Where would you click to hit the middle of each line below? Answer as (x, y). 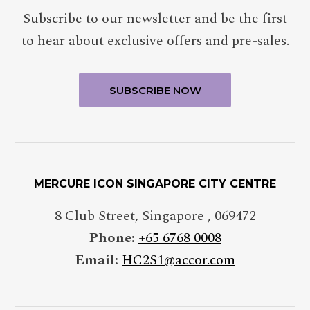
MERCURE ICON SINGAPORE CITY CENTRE (155, 184)
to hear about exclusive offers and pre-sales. (155, 41)
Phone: (112, 238)
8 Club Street (94, 216)
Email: (97, 260)
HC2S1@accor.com (179, 260)
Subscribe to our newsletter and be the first (155, 19)
